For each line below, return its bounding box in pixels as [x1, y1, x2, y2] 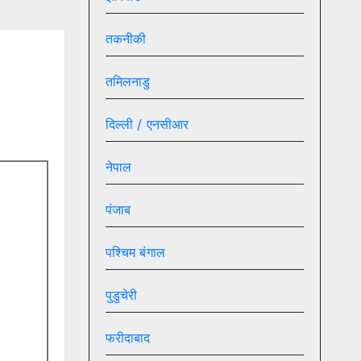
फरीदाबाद [105, 330, 151, 346]
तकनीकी [105, 31, 147, 48]
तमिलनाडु [105, 73, 151, 90]
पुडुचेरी [105, 287, 138, 304]
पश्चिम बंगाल [105, 244, 165, 261]
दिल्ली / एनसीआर [105, 116, 189, 133]
